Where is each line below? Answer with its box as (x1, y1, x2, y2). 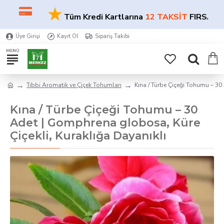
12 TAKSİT (131, 11, 176, 22)
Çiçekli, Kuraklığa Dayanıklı (10, 129, 166, 142)
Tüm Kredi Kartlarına (50, 11, 131, 22)
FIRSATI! (175, 11, 211, 22)
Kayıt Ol (57, 32, 78, 40)
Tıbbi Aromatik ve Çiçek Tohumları (26, 81, 121, 89)
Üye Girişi (15, 32, 40, 40)
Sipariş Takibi (95, 32, 129, 40)
